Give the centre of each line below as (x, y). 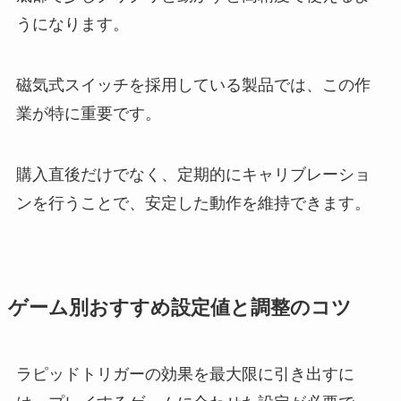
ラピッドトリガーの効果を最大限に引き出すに (185, 374)
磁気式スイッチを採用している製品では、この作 (193, 85)
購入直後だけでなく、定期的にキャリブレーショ (193, 174)
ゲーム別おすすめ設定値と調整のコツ (179, 307)
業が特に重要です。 (88, 113)
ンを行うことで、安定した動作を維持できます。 (193, 203)
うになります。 (72, 25)
